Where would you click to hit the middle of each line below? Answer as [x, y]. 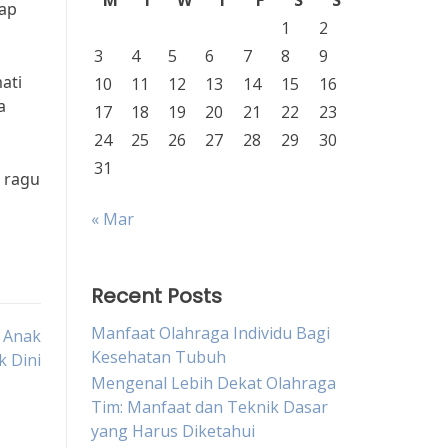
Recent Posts [156, 296]
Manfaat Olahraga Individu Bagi [210, 333]
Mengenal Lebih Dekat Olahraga [213, 383]
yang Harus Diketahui [173, 431]
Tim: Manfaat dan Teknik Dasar [209, 407]
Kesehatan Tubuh [158, 357]
